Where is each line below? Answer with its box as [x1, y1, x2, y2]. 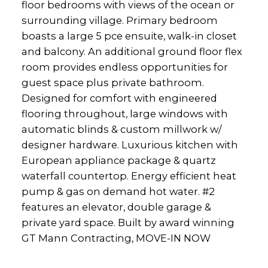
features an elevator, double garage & [21, 201, 211, 214]
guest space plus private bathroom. [21, 77, 204, 89]
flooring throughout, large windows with [21, 108, 228, 120]
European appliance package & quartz [21, 154, 216, 167]
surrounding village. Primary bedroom [21, 14, 218, 27]
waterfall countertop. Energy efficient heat [21, 170, 236, 182]
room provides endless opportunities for [21, 61, 228, 74]
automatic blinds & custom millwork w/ [21, 123, 222, 136]
